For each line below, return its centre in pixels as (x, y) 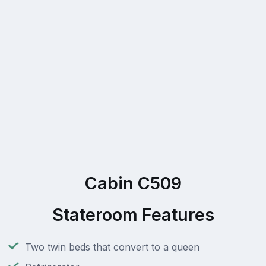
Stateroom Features (133, 215)
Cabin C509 (133, 183)
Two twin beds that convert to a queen (112, 247)
